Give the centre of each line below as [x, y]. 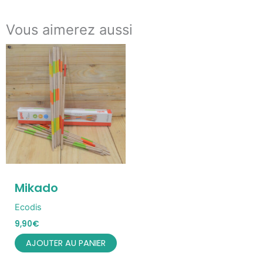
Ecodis [28, 208]
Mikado [36, 188]
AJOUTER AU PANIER [66, 243]
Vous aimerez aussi [69, 29]
